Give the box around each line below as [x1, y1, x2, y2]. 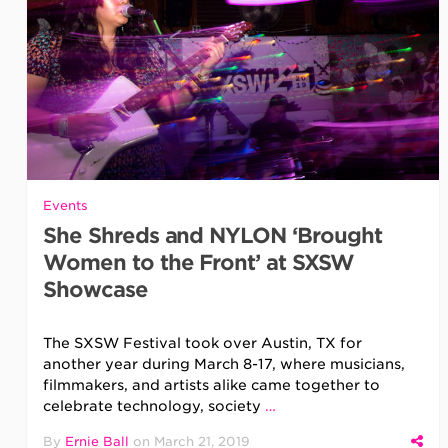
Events [43, 197, 89, 213]
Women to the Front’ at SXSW [43, 249, 354, 275]
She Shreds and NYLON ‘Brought [43, 222, 382, 248]
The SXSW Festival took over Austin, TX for [43, 334, 363, 351]
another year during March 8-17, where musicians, [43, 355, 406, 372]
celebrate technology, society [43, 397, 266, 414]
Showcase [43, 276, 148, 302]
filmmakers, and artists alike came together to [43, 376, 381, 393]
